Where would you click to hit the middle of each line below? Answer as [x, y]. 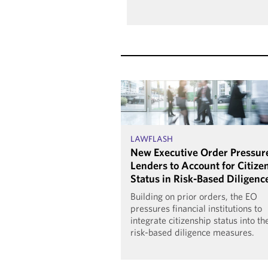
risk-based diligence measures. [192, 232]
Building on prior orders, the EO [194, 196]
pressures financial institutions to [196, 208]
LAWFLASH [152, 139]
